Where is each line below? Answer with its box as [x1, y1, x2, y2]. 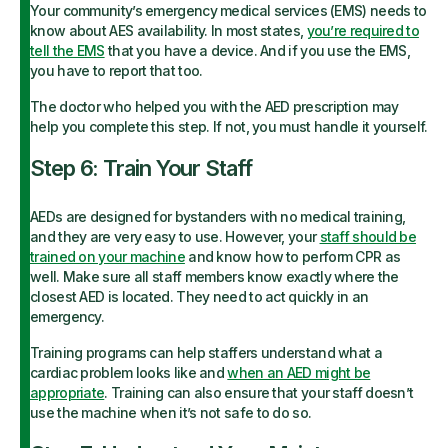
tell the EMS [30, 42, 105, 59]
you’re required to [306, 22, 419, 39]
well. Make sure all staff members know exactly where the [30, 268, 399, 285]
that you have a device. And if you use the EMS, [104, 42, 411, 59]
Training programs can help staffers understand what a [30, 344, 382, 361]
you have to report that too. [30, 62, 203, 79]
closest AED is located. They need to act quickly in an [30, 288, 369, 305]
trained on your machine [30, 248, 185, 265]
